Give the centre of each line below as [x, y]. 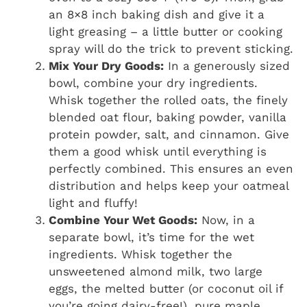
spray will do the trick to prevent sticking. [171, 49]
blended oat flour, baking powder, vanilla [168, 118]
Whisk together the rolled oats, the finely [168, 100]
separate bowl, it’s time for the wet [151, 237]
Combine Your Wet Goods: [123, 220]
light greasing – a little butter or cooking [165, 32]
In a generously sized [227, 66]
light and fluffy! [93, 203]
